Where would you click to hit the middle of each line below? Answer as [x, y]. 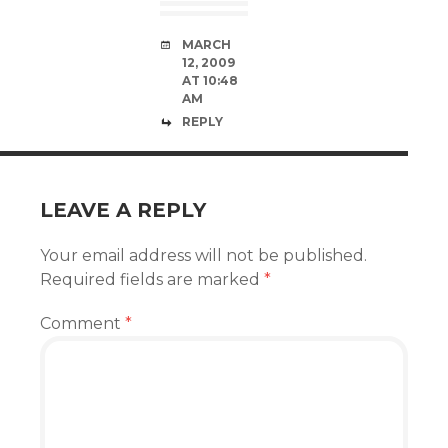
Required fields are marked [152, 279]
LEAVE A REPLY [123, 210]
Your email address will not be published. [203, 255]
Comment [82, 323]
